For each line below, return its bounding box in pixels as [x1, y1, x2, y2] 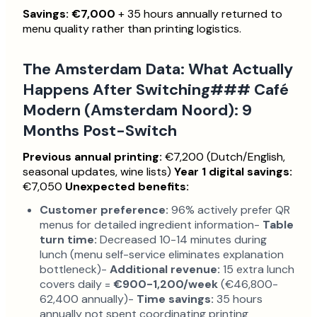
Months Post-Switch [23, 120, 177, 141]
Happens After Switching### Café [23, 79, 289, 100]
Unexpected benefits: [65, 179, 189, 194]
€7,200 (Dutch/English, [162, 149, 285, 164]
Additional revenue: [110, 262, 220, 277]
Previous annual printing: [23, 149, 162, 164]
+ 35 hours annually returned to [115, 6, 282, 21]
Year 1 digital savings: [174, 164, 292, 179]
